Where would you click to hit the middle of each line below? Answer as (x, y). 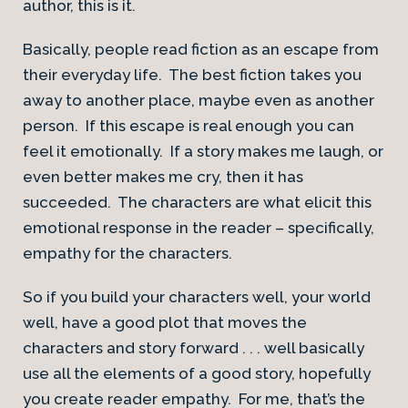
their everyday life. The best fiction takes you (192, 75)
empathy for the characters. (127, 253)
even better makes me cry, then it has (163, 177)
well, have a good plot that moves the (165, 322)
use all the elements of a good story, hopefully (197, 373)
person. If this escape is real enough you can (189, 126)
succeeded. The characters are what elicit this (197, 202)
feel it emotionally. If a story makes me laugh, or (203, 151)
